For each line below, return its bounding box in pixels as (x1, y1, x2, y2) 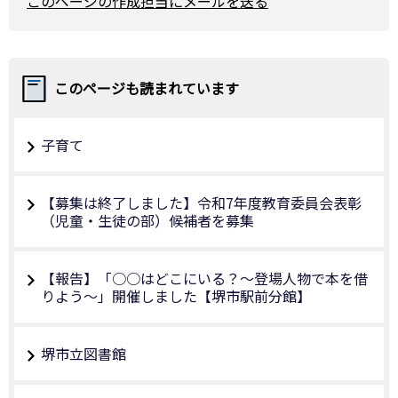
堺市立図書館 (41, 342, 126, 364)
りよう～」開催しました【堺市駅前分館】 (41, 284, 311, 306)
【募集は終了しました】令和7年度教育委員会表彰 (41, 191, 362, 213)
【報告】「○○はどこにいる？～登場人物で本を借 (41, 267, 368, 289)
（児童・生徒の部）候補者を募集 (41, 209, 254, 231)
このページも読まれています (54, 76, 239, 99)
